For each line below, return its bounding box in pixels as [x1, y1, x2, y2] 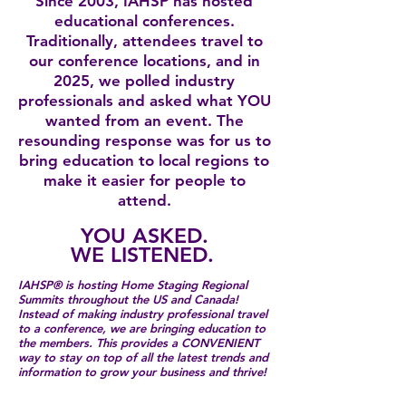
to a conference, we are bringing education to [18, 321, 266, 335]
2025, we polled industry [53, 72, 235, 90]
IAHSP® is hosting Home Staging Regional [18, 277, 247, 292]
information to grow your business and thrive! [18, 364, 266, 379]
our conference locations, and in [28, 52, 260, 70]
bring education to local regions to [19, 151, 269, 169]
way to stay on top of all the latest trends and [18, 350, 268, 364]
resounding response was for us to [17, 131, 271, 150]
